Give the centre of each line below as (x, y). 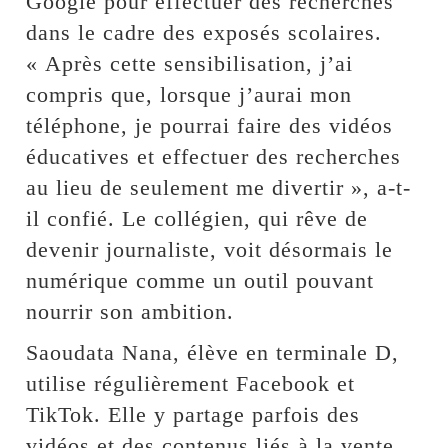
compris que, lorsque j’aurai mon (189, 95)
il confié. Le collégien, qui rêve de (197, 219)
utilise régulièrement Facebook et (191, 384)
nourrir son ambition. (130, 312)
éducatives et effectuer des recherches (214, 157)
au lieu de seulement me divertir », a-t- (219, 188)
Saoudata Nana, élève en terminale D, (213, 353)
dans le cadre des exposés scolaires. (204, 33)
